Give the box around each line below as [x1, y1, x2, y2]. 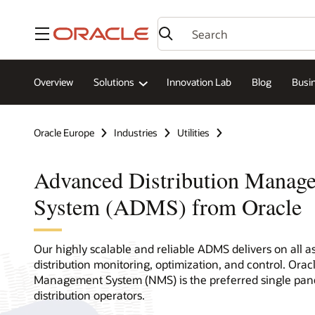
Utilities [177, 126, 210, 140]
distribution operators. [34, 287, 145, 302]
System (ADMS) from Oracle [34, 191, 302, 221]
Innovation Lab [167, 75, 231, 89]
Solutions [94, 75, 134, 89]
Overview [34, 75, 73, 89]
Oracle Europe [34, 126, 94, 140]
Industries [114, 126, 157, 140]
